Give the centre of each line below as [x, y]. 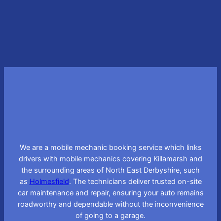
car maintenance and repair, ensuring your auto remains [110, 193]
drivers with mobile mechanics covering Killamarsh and [110, 159]
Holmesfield [49, 181]
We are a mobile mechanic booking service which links [110, 147]
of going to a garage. [110, 215]
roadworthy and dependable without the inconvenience [110, 204]
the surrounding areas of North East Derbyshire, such [110, 170]
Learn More [36, 28]
